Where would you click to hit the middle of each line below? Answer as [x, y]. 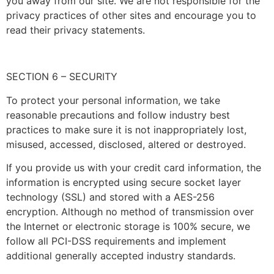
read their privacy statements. [76, 30]
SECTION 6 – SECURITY [62, 77]
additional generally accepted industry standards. [121, 256]
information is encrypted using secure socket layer [124, 183]
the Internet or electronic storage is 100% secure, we [128, 227]
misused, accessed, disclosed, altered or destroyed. [126, 144]
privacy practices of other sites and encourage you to [131, 15]
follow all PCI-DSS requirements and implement [116, 241]
